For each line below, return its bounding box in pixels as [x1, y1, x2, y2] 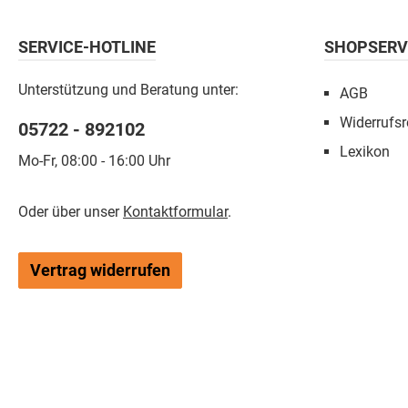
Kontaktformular [123, 203, 228, 221]
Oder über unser [18, 203, 123, 221]
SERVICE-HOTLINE [18, 37, 156, 57]
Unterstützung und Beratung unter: [18, 81, 239, 99]
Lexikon [340, 143, 390, 161]
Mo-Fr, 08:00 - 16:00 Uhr [18, 152, 170, 170]
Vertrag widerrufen [30, 260, 170, 280]
